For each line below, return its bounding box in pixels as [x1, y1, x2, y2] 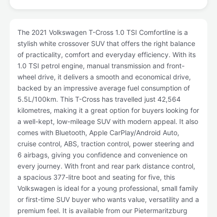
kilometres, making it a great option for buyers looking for [17, 106, 199, 114]
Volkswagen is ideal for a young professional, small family [17, 184, 198, 192]
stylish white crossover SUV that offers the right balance [17, 39, 195, 47]
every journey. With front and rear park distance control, [17, 162, 195, 170]
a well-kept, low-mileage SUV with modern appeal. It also [17, 117, 198, 125]
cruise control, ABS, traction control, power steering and [17, 139, 194, 148]
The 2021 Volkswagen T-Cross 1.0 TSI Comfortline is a [17, 28, 188, 36]
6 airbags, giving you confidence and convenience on [17, 151, 187, 159]
